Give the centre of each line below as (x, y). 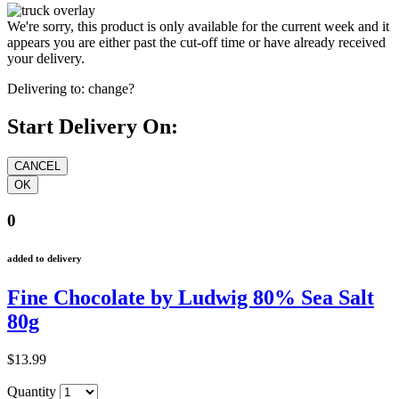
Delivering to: (46, 89)
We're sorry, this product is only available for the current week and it (198, 27)
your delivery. (46, 59)
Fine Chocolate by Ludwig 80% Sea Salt (191, 297)
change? (111, 89)
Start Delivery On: (93, 127)
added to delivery (45, 258)
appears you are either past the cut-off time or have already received (196, 43)
